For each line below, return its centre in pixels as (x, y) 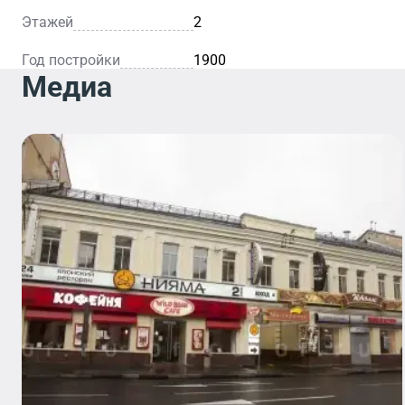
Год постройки (71, 60)
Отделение (99, 354)
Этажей (47, 22)
